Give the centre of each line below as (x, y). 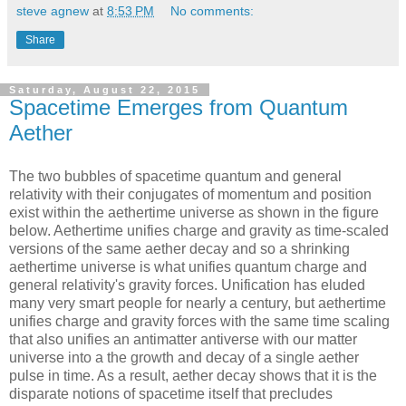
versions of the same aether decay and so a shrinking (179, 248)
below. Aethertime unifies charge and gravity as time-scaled (199, 230)
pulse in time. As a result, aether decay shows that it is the (193, 375)
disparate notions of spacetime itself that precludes (171, 393)
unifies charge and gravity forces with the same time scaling (199, 321)
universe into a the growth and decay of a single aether (184, 357)
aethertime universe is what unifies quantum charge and (188, 266)
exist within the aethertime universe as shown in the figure (194, 212)
